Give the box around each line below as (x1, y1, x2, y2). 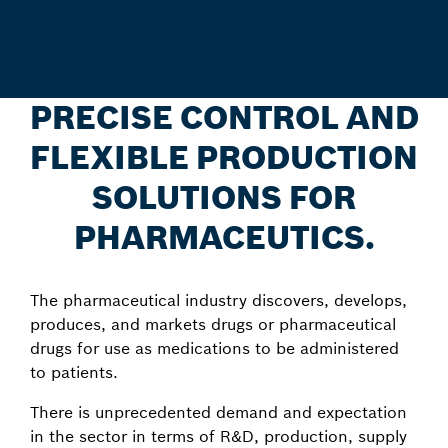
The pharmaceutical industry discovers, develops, (30, 290, 407, 310)
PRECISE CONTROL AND (29, 98, 419, 138)
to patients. (30, 362, 118, 382)
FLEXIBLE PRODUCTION (30, 138, 418, 178)
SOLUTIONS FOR (92, 178, 356, 218)
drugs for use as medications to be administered (30, 338, 399, 358)
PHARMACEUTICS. (73, 218, 375, 258)
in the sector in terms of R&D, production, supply (30, 426, 407, 446)
